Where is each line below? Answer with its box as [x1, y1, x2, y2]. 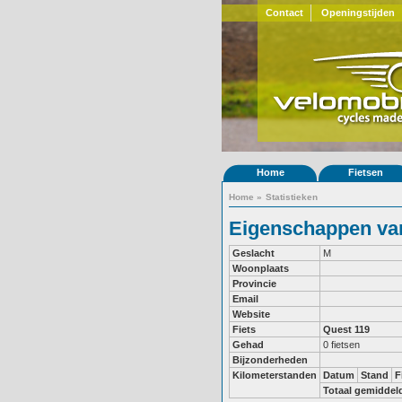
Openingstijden [321, 7, 395, 18]
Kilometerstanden [232, 370, 317, 380]
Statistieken [266, 192, 318, 202]
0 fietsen [323, 339, 360, 350]
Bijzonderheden [232, 354, 308, 365]
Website [232, 309, 270, 319]
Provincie [232, 278, 276, 289]
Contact [265, 7, 303, 18]
